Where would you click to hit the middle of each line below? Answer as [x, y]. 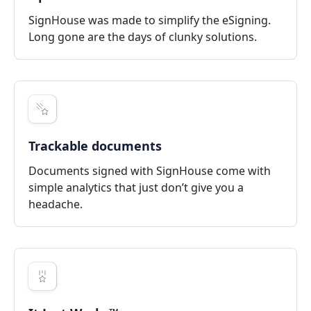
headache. [56, 204]
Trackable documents [95, 145]
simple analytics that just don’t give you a [136, 187]
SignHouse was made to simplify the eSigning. [150, 20]
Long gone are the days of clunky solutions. [143, 36]
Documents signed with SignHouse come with [150, 170]
